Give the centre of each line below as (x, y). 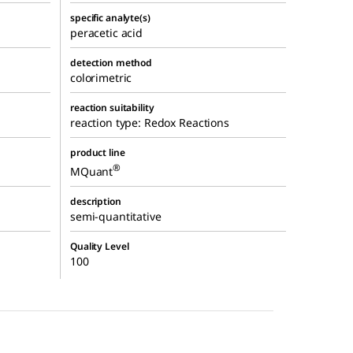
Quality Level (100, 247)
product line (98, 153)
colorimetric (101, 78)
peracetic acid (107, 33)
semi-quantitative (116, 217)
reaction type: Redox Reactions (150, 123)
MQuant (92, 171)
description (96, 202)
